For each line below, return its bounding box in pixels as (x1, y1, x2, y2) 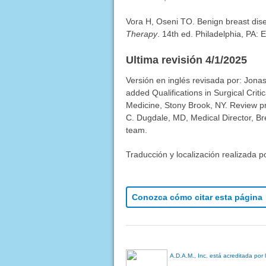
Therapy (125, 29, 157, 39)
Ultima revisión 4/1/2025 (125, 54, 247, 66)
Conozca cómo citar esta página (131, 192, 262, 202)
